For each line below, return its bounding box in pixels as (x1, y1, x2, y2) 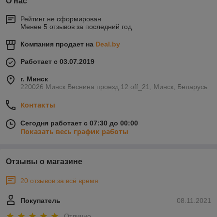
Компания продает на (20, 40, 95, 48)
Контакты (20, 100, 55, 110)
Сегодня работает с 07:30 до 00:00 (20, 119, 138, 127)
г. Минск (20, 75, 48, 83)
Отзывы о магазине (6, 157, 82, 166)
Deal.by (95, 40, 120, 48)
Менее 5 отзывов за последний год (20, 23, 132, 31)
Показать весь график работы (20, 127, 128, 137)
